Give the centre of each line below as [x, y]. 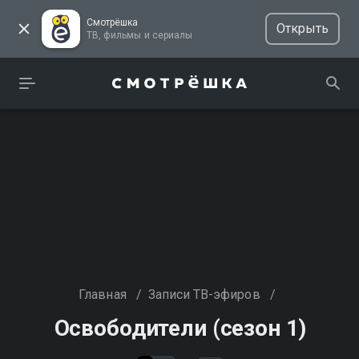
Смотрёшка [113, 22]
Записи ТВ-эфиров [204, 294]
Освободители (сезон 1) [180, 328]
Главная [103, 294]
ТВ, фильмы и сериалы [172, 35]
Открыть [302, 28]
